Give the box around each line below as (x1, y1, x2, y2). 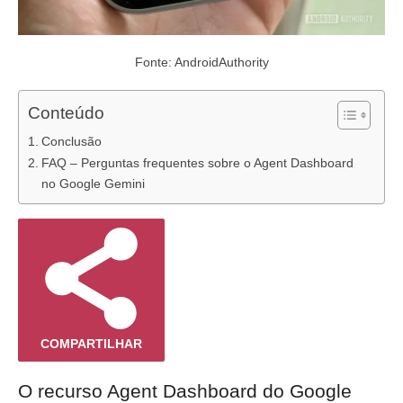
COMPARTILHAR (40, 336, 142, 351)
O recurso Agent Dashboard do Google (18, 380, 352, 401)
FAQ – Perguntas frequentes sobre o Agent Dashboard (40, 155, 354, 170)
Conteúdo (28, 103, 104, 123)
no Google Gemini (40, 175, 145, 191)
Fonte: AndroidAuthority (134, 54, 269, 69)
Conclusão (40, 133, 102, 148)
